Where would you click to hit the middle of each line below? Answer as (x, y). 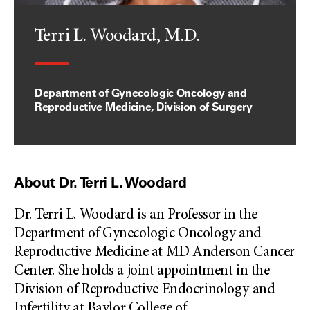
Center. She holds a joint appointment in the (142, 272)
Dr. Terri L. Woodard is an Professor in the (136, 216)
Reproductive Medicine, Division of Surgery (144, 107)
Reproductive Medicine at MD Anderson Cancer (154, 253)
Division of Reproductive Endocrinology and (145, 290)
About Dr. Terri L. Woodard (100, 182)
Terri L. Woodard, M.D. (117, 37)
